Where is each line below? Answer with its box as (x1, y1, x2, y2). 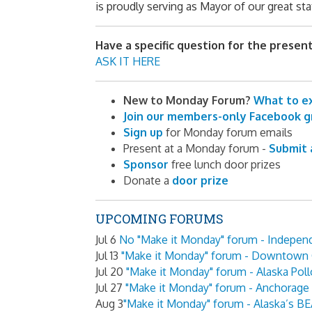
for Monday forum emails (163, 125, 292, 140)
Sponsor (123, 157, 169, 172)
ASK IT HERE (95, 54, 160, 69)
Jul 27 (95, 281, 125, 295)
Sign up (123, 125, 163, 140)
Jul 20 (95, 265, 126, 279)
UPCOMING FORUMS (95, 210, 224, 228)
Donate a (123, 173, 172, 188)
